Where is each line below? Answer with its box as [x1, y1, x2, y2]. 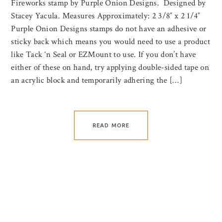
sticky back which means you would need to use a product [11, 36, 211, 47]
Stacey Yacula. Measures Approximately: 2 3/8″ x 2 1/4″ [11, 10, 200, 21]
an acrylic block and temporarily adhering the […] [11, 74, 183, 86]
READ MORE [93, 122, 129, 128]
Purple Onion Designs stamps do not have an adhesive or [11, 23, 207, 34]
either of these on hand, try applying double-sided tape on [11, 61, 210, 73]
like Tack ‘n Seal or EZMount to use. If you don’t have [11, 49, 196, 60]
